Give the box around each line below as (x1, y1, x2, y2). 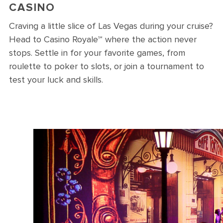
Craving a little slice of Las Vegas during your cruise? (9, 20, 213, 31)
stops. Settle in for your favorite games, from (9, 47, 185, 58)
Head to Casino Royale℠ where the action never (9, 34, 197, 45)
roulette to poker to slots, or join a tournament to (9, 61, 204, 72)
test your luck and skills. (9, 74, 103, 85)
